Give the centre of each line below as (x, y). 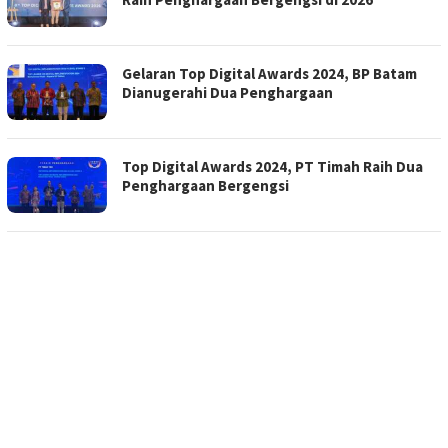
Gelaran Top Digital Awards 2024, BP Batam (269, 74)
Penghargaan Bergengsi (205, 186)
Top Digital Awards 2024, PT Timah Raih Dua (272, 167)
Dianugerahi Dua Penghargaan (227, 93)
